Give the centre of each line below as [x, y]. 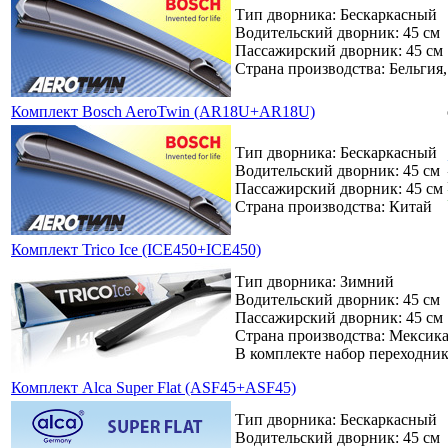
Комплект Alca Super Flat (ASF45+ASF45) [153, 387]
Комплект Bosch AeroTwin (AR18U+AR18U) [163, 111]
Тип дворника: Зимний [314, 281]
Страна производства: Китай [333, 206]
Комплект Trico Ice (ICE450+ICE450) [136, 249]
